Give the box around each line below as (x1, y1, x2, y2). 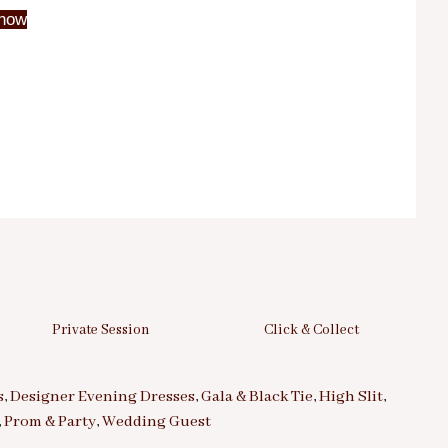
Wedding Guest (102, 412, 211, 433)
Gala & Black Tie (201, 387, 313, 408)
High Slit (319, 387, 383, 408)
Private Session (52, 320, 150, 339)
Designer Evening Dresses (10, 387, 195, 408)
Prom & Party (4, 412, 96, 433)
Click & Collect (263, 320, 359, 339)
